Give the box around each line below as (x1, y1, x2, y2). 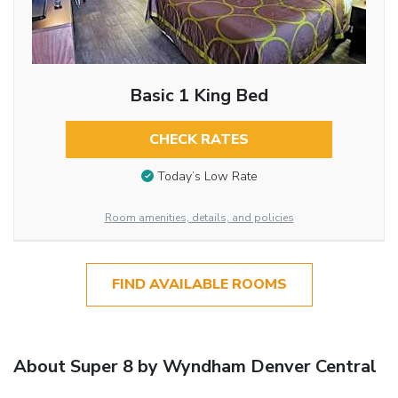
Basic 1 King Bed (129, 84, 268, 108)
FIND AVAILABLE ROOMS (111, 275, 287, 295)
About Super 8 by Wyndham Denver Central (13, 354, 377, 378)
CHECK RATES (148, 130, 249, 150)
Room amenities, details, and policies (104, 211, 294, 226)
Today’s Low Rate (156, 167, 258, 185)
